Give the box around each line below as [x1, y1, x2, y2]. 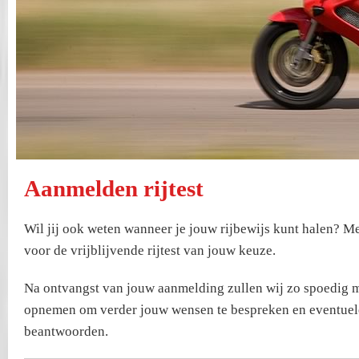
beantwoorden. [24, 324, 108, 339]
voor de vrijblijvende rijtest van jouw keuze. [24, 243, 276, 258]
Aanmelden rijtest [24, 175, 204, 201]
